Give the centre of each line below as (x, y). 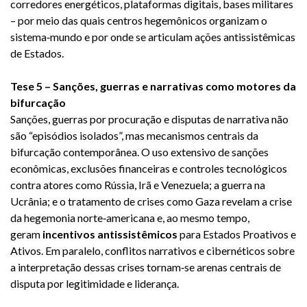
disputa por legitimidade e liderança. (95, 284)
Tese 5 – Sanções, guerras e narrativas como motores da (153, 86)
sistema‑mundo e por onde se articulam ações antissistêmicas (153, 37)
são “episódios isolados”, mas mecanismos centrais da (134, 136)
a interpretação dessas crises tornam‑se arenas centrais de (146, 267)
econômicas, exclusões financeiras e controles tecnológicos (149, 169)
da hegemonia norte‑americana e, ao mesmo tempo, (130, 218)
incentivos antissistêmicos (110, 234)
